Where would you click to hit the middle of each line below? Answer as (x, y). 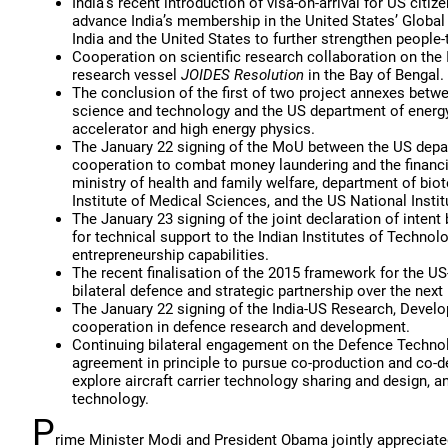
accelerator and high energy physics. (193, 129)
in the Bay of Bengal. (374, 75)
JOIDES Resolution (242, 75)
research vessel (126, 75)
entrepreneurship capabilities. (170, 255)
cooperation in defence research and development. (241, 327)
